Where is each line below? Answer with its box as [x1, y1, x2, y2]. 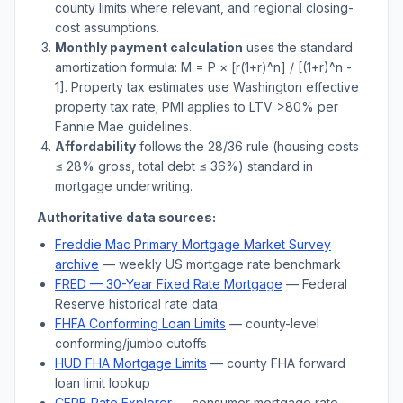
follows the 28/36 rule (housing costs [136, 139, 359, 154]
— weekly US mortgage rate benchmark [99, 256, 341, 272]
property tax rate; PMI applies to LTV [55, 99, 276, 114]
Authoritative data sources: [37, 210, 216, 225]
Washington [233, 79, 302, 94]
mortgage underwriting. [55, 178, 193, 193]
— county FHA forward [207, 355, 345, 371]
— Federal [282, 276, 347, 291]
